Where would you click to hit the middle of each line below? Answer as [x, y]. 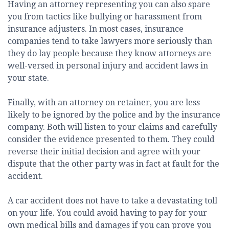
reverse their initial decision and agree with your [104, 152]
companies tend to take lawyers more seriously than [110, 41]
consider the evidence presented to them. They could [111, 140]
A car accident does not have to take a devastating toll [112, 201]
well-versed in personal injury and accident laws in [108, 66]
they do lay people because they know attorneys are [109, 54]
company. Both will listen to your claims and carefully [112, 127]
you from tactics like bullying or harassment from [105, 17]
